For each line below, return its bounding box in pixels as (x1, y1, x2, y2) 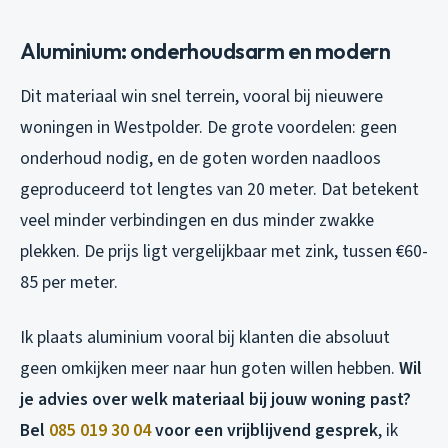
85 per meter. (20, 270, 118, 296)
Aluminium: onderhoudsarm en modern (20, 37, 391, 66)
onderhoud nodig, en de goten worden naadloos (20, 146, 381, 172)
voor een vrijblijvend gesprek (151, 418, 378, 444)
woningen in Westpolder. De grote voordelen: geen (20, 115, 397, 141)
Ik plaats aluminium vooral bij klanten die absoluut (20, 325, 390, 351)
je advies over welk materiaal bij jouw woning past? (20, 387, 411, 413)
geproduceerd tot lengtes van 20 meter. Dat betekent (20, 177, 419, 203)
